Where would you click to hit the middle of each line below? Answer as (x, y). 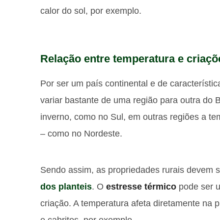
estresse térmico (141, 187)
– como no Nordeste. (81, 134)
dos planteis (66, 187)
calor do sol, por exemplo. (91, 11)
